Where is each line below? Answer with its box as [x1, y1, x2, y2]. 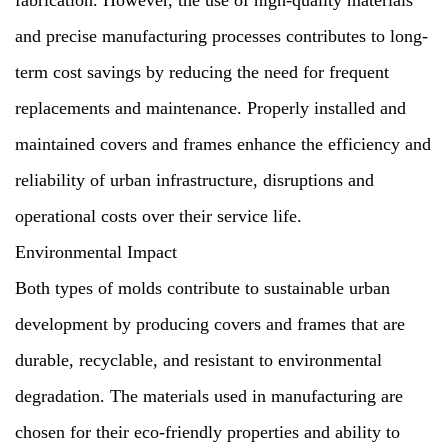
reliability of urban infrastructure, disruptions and [15, 170, 374, 190]
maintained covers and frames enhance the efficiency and [15, 134, 431, 154]
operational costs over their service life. [15, 206, 302, 226]
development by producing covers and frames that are [15, 314, 405, 334]
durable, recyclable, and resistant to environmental [15, 350, 382, 370]
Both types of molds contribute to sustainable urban [15, 278, 390, 298]
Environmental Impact [15, 242, 177, 262]
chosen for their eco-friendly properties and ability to [15, 422, 400, 442]
